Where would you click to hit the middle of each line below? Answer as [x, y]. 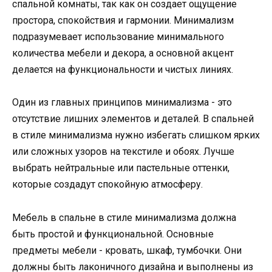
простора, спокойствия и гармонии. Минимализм [123, 21]
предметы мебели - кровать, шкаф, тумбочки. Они [127, 250]
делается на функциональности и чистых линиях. [123, 70]
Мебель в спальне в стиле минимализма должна [124, 217]
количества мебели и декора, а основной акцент [123, 53]
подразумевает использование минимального [118, 37]
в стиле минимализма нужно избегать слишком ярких [136, 135]
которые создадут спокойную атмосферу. [107, 185]
